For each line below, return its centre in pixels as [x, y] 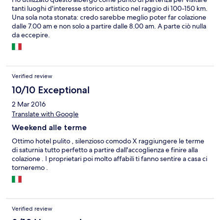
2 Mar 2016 [29, 104]
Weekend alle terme [49, 128]
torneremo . [30, 168]
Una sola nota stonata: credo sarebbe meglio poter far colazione [109, 17]
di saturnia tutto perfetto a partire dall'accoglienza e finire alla [105, 150]
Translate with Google [45, 114]
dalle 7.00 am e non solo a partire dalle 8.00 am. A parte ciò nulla [109, 26]
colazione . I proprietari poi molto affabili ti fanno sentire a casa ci [110, 159]
